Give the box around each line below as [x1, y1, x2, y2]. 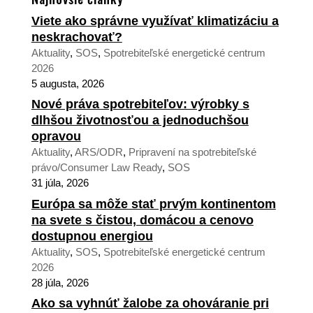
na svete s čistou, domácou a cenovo [31, 212, 254, 227]
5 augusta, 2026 [31, 77, 104, 89]
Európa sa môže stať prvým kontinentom [31, 196, 276, 211]
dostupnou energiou [31, 228, 153, 243]
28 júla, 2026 [31, 276, 89, 289]
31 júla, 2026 [31, 177, 89, 189]
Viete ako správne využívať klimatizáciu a [31, 13, 279, 28]
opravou [31, 129, 81, 144]
